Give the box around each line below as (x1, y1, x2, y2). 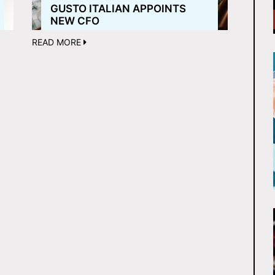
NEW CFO (50, 15, 100, 28)
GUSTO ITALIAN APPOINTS (50, 2, 187, 15)
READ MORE (32, 37, 84, 48)
